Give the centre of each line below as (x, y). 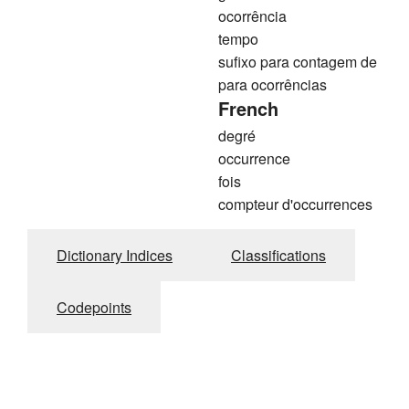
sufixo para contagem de (298, 62)
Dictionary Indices (115, 256)
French (248, 109)
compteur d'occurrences (295, 204)
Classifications (278, 256)
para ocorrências (273, 85)
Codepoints (94, 308)
